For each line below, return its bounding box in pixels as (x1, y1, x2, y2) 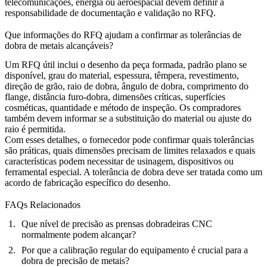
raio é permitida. (5, 123, 66, 134)
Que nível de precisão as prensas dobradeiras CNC (21, 219, 212, 229)
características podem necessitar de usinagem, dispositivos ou (5, 156, 234, 166)
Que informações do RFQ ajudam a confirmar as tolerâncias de (5, 29, 241, 40)
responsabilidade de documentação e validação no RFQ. (5, 7, 216, 18)
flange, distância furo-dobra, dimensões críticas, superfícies (5, 91, 225, 102)
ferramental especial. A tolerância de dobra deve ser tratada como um (5, 166, 262, 177)
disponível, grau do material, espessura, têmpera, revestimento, (5, 70, 239, 80)
